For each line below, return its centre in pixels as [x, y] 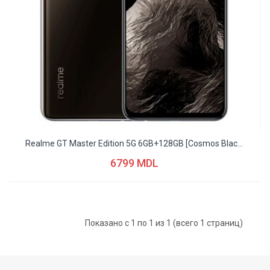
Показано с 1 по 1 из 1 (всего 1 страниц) [164, 223]
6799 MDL [134, 163]
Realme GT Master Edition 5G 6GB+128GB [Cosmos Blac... [134, 143]
